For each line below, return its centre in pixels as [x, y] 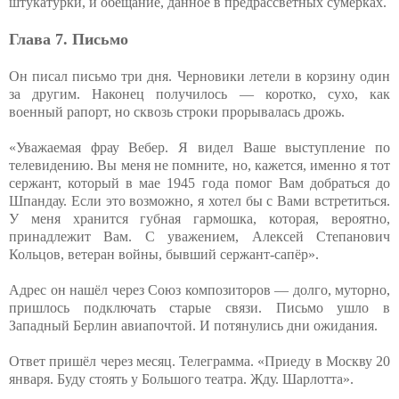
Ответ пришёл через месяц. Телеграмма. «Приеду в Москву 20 [199, 361]
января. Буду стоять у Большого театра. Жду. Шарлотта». [181, 379]
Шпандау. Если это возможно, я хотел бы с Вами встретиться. [199, 200]
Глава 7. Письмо [69, 39]
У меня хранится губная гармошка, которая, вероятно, [199, 218]
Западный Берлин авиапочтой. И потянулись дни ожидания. [193, 325]
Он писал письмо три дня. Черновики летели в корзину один [199, 76]
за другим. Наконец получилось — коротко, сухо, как [199, 94]
